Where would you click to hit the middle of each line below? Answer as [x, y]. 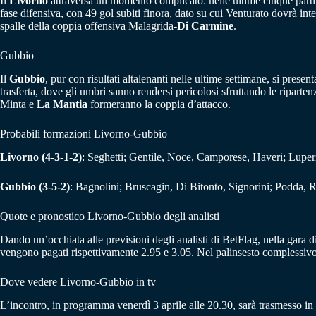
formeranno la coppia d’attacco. [159, 104]
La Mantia [62, 104]
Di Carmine [205, 26]
